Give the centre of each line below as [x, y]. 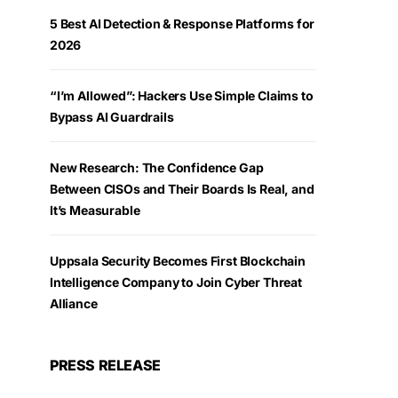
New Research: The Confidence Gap [157, 168]
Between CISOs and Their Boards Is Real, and [182, 189]
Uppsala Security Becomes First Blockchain [178, 261]
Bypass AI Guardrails [112, 117]
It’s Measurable [95, 211]
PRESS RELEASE [105, 366]
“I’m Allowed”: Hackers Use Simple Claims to [182, 96]
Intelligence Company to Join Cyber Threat [176, 283]
